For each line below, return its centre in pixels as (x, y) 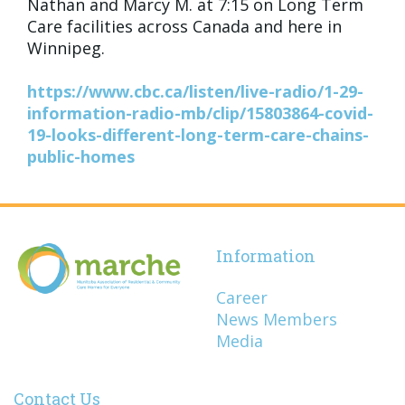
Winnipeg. (68, 48)
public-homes (81, 156)
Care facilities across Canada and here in (184, 26)
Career (242, 297)
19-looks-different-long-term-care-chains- (198, 135)
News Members (277, 319)
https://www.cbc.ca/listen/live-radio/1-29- (195, 91)
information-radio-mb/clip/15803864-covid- (200, 113)
